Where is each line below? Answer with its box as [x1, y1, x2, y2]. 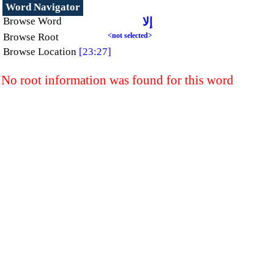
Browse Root [3, 31, 59, 43]
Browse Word [3, 15, 62, 27]
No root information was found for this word [1, 73, 234, 88]
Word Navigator [6, 1, 80, 13]
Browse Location [3, 46, 76, 57]
